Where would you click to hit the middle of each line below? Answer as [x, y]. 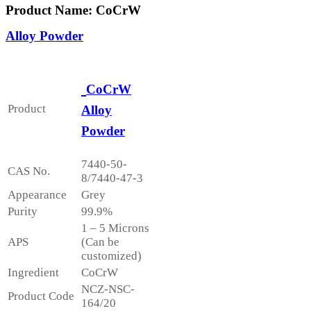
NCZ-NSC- [108, 289]
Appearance [37, 194]
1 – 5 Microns [115, 228]
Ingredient [33, 272]
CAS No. [29, 171]
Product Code [41, 296]
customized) [111, 255]
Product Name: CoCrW [73, 10]
